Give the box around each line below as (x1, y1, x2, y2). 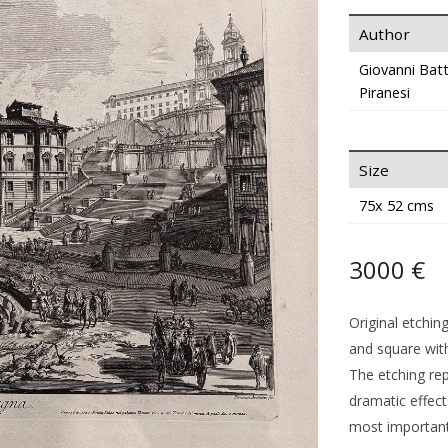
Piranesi (358, 83, 410, 102)
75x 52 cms (358, 196, 434, 215)
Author (358, 24, 410, 44)
